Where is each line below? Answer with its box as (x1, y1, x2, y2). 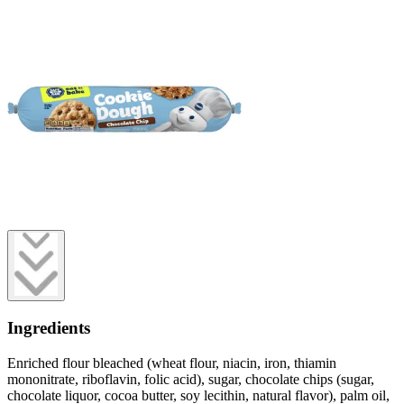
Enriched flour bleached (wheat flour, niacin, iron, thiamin (7, 354, 336, 371)
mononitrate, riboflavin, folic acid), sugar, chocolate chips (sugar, (7, 371, 374, 387)
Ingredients (7, 318, 90, 338)
